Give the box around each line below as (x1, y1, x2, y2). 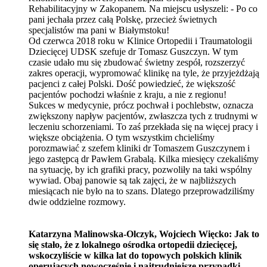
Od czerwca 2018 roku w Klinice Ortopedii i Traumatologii (29, 35, 252, 46)
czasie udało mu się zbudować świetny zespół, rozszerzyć (29, 57, 245, 67)
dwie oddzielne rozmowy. (29, 196, 126, 207)
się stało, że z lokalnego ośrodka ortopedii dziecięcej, (29, 239, 237, 250)
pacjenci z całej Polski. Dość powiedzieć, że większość (29, 78, 235, 89)
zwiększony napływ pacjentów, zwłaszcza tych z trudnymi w (29, 110, 258, 121)
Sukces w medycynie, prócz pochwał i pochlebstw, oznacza (29, 100, 253, 110)
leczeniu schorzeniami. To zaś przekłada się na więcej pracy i (29, 121, 258, 132)
